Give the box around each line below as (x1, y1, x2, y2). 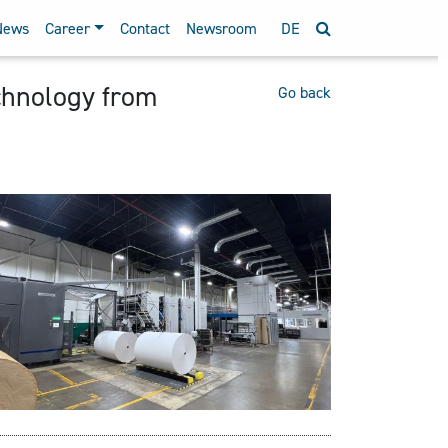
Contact (120, 18, 170, 38)
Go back (278, 82, 331, 102)
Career (45, 18, 91, 38)
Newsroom (186, 18, 257, 38)
